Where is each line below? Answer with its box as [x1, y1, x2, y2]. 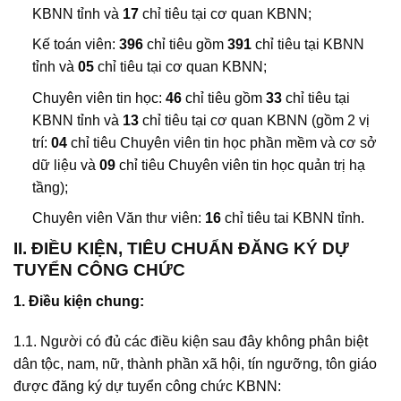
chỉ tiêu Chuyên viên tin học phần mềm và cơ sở [66, 134, 377, 150]
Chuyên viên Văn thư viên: [31, 210, 205, 226]
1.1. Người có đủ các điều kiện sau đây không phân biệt [13, 334, 368, 350]
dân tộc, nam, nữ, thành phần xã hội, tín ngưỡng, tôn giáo [13, 356, 377, 372]
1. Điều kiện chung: [13, 293, 144, 309]
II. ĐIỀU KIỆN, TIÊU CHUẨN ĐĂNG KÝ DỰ [13, 239, 349, 259]
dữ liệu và [31, 157, 99, 173]
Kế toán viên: [31, 37, 119, 53]
